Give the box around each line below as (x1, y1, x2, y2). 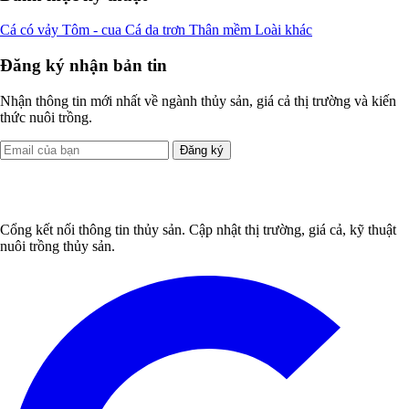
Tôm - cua (62, 22, 125, 38)
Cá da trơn (125, 22, 189, 38)
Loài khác (255, 22, 312, 38)
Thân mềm (189, 22, 255, 38)
